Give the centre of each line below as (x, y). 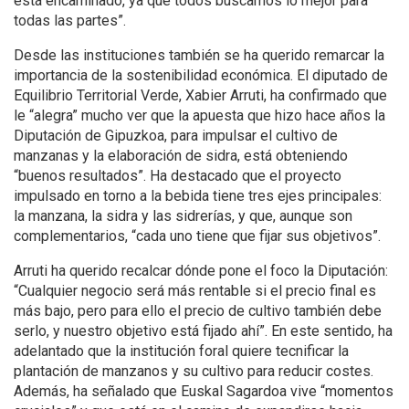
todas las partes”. (70, 21)
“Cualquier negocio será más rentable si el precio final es (195, 291)
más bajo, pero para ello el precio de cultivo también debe (198, 311)
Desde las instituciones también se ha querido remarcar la (199, 56)
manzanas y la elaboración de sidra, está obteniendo (181, 156)
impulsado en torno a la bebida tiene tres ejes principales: (198, 196)
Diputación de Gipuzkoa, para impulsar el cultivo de (176, 136)
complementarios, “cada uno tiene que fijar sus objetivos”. (197, 236)
